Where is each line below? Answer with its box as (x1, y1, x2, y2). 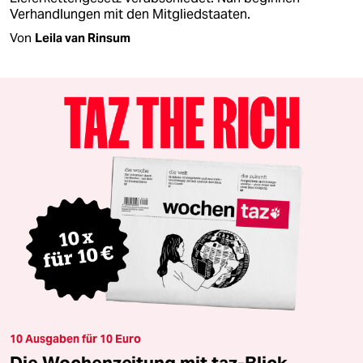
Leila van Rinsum (35, 30, 130, 46)
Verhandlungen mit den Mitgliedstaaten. (10, 6, 250, 23)
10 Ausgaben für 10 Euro (10, 331, 141, 346)
